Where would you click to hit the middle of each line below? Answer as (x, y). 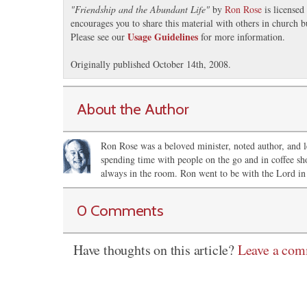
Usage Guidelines (163, 37)
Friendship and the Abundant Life (140, 9)
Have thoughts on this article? (156, 250)
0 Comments (120, 210)
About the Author (133, 109)
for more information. (242, 37)
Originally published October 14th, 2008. (151, 64)
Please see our (99, 37)
